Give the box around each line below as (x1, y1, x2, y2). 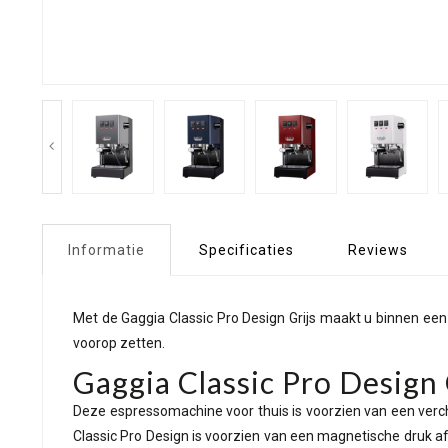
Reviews (348, 241, 408, 258)
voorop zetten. (73, 334, 165, 351)
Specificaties (199, 241, 294, 258)
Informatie (68, 241, 145, 258)
